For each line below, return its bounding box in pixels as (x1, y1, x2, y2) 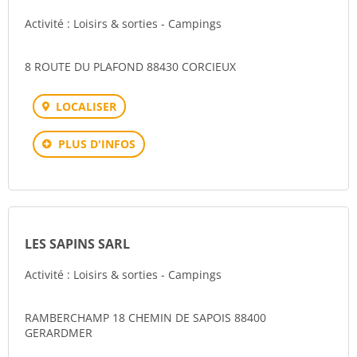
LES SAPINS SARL (25, 235, 130, 253)
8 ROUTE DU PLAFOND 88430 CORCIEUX (25, 59, 236, 74)
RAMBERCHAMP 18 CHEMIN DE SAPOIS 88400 (25, 310, 266, 325)
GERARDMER (25, 325, 92, 340)
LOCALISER (56, 99, 116, 114)
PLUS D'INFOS (58, 136, 135, 151)
